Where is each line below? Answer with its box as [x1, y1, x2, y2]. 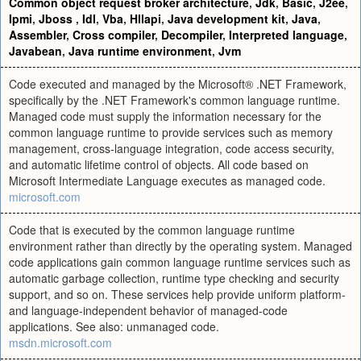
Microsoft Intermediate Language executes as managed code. [9, 172, 326, 189]
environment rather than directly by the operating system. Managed [9, 238, 352, 254]
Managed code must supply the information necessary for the [9, 108, 322, 124]
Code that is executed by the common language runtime [9, 222, 295, 238]
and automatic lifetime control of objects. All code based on [9, 156, 309, 172]
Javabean [9, 43, 62, 59]
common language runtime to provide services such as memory [9, 124, 333, 140]
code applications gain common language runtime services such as [9, 254, 351, 270]
